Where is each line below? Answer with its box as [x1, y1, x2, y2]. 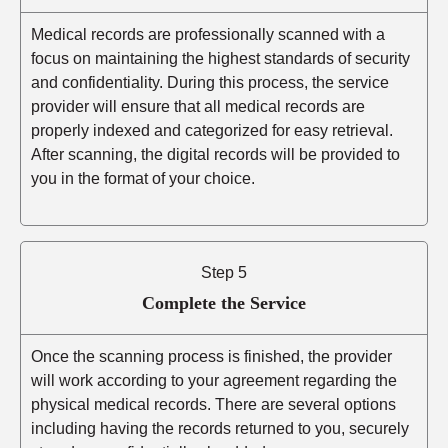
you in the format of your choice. [31, 170, 255, 188]
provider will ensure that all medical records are [31, 98, 365, 116]
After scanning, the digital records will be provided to [31, 146, 400, 164]
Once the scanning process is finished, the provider [31, 348, 392, 366]
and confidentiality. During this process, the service [31, 74, 389, 92]
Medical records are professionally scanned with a [31, 26, 385, 44]
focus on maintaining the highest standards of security [31, 50, 410, 68]
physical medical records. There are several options [31, 396, 396, 414]
